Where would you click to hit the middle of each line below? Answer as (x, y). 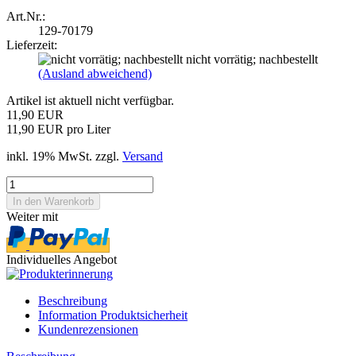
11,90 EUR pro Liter (58, 129)
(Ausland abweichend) (95, 73)
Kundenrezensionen (88, 329)
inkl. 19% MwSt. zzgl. (64, 156)
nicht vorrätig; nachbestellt (252, 59)
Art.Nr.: (26, 16)
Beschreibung (73, 300)
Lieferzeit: (32, 44)
